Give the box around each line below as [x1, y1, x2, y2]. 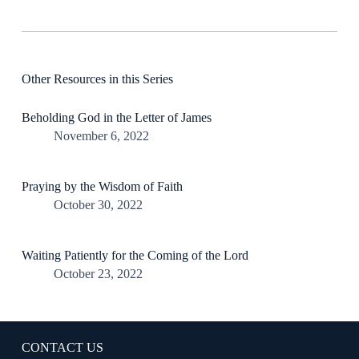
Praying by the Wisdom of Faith [21, 179, 183, 194]
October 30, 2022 [53, 198, 143, 212]
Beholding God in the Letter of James [21, 111, 212, 125]
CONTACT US [21, 341, 103, 355]
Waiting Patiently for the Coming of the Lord [21, 248, 248, 263]
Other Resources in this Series [21, 72, 173, 87]
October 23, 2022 [53, 267, 143, 281]
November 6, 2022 [53, 129, 149, 143]
